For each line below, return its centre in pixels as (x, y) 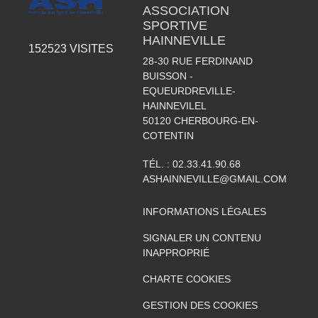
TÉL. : (157, 164)
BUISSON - (168, 76)
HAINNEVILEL (174, 106)
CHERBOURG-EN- (216, 121)
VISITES (91, 49)
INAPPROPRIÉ (176, 253)
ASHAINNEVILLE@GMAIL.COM (214, 179)
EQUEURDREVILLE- (189, 91)
